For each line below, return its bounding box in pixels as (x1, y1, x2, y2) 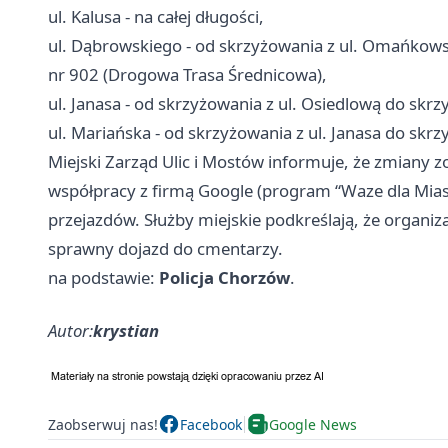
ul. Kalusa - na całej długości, (48, 5, 264, 29)
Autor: (48, 319, 93, 343)
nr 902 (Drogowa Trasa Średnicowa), (48, 63, 327, 87)
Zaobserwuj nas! (48, 414, 158, 434)
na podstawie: (48, 266, 159, 290)
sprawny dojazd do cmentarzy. (48, 237, 283, 261)
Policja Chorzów (159, 266, 290, 290)
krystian (93, 319, 159, 343)
